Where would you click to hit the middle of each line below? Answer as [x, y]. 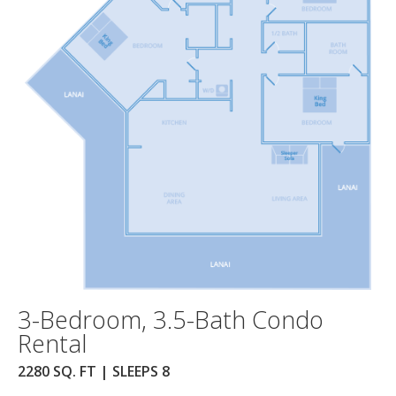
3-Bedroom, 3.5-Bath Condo [171, 319]
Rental [52, 343]
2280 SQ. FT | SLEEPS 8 [94, 371]
